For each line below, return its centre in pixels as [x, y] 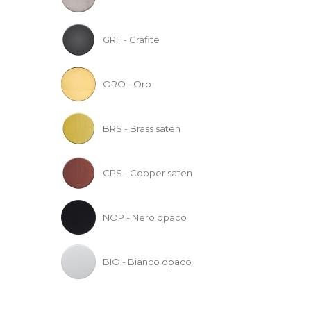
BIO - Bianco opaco [148, 261]
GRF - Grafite [132, 39]
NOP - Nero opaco [145, 217]
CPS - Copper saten [148, 173]
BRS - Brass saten [142, 128]
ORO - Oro [127, 84]
